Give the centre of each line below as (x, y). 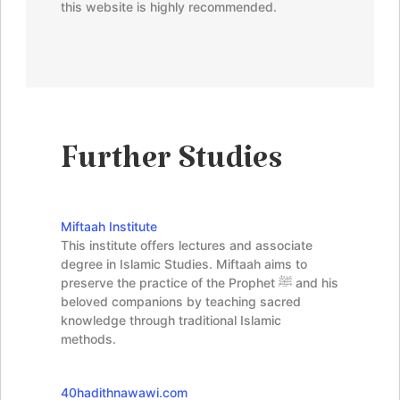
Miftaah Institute (109, 226)
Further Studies (172, 167)
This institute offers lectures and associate (187, 245)
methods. (88, 338)
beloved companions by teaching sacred (181, 301)
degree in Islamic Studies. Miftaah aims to (184, 263)
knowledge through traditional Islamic (171, 320)
